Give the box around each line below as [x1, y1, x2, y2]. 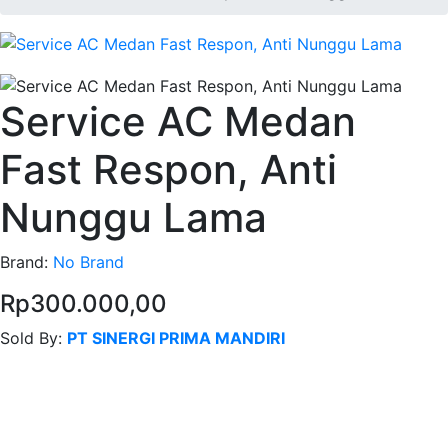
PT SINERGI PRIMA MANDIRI [67, 327, 285, 348]
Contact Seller [10, 367, 123, 388]
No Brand [53, 251, 124, 272]
